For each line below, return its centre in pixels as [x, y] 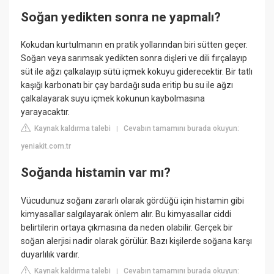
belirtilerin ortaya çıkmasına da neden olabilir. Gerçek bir [127, 227]
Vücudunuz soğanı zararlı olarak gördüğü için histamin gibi [133, 200]
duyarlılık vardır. [50, 254]
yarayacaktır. [46, 112]
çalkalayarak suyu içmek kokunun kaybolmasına [113, 98]
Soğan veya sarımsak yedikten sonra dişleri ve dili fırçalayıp [134, 58]
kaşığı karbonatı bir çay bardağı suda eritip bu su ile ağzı [127, 85]
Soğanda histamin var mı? [96, 173]
